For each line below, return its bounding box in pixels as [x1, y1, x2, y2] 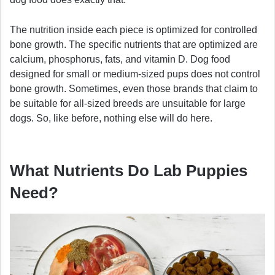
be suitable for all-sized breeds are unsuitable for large [10, 98, 246, 109]
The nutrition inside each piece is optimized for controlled [10, 25, 257, 36]
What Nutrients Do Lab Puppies [10, 161, 247, 180]
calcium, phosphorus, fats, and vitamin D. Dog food [10, 54, 230, 65]
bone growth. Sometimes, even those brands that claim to [10, 83, 258, 95]
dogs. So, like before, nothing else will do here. [10, 113, 212, 124]
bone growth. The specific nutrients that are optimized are [10, 39, 258, 50]
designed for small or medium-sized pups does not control [10, 69, 260, 80]
